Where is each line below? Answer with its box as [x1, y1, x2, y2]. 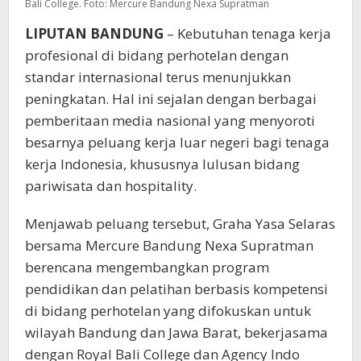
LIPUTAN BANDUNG [25, 23, 164, 43]
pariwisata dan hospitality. [25, 176, 197, 195]
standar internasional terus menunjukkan [25, 67, 291, 86]
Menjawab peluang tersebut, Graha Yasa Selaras [25, 214, 335, 233]
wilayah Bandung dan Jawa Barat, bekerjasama [25, 322, 328, 342]
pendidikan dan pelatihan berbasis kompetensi [25, 279, 328, 298]
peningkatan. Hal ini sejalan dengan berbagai [25, 89, 317, 108]
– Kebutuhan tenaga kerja [164, 23, 331, 43]
